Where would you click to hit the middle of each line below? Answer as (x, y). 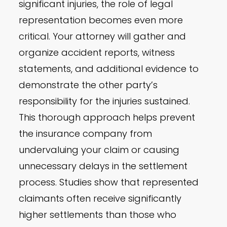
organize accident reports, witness (97, 53)
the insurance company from (86, 134)
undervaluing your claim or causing (99, 150)
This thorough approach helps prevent (107, 118)
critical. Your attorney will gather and (103, 36)
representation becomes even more (101, 20)
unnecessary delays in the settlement (103, 166)
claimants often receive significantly (100, 199)
